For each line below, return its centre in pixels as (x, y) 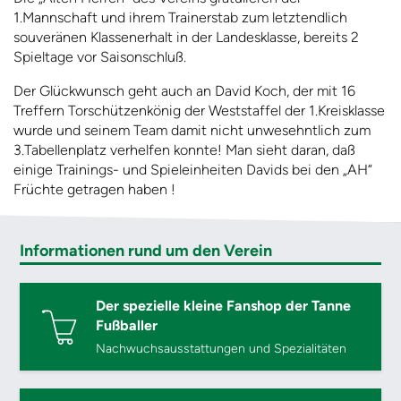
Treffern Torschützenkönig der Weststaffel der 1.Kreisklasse (199, 111)
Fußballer (127, 326)
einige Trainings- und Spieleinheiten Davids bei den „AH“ (193, 170)
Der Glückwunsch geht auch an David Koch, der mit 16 (184, 91)
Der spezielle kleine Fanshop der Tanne (224, 306)
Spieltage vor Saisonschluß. (100, 57)
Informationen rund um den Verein (146, 251)
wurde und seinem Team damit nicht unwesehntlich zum (192, 131)
